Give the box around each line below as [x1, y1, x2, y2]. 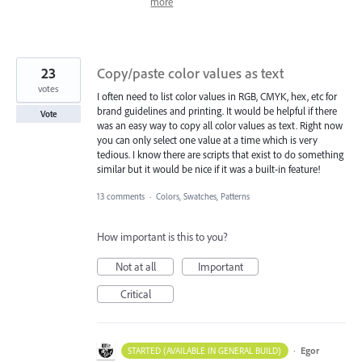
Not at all [115, 259, 156, 275]
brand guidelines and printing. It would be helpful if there [97, 103, 337, 117]
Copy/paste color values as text [97, 63, 284, 82]
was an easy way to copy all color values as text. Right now [97, 118, 343, 132]
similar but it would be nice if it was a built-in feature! [97, 162, 320, 175]
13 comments [97, 191, 145, 203]
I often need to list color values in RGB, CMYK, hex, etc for [97, 89, 337, 103]
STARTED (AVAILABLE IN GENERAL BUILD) [128, 345, 282, 357]
